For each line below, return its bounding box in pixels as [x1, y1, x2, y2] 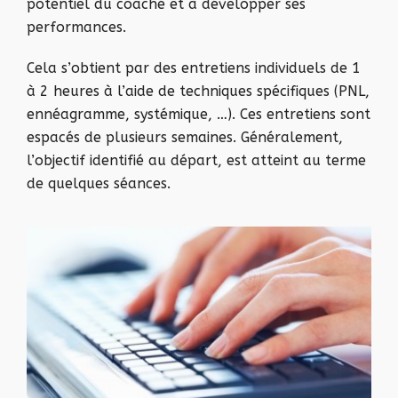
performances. [27, 19, 126, 36]
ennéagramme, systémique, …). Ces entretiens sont [27, 106, 370, 123]
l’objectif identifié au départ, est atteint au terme [27, 152, 366, 169]
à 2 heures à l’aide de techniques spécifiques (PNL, [27, 83, 370, 99]
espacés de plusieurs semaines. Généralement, [27, 129, 343, 146]
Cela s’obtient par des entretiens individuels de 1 [27, 60, 361, 76]
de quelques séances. [27, 175, 171, 192]
